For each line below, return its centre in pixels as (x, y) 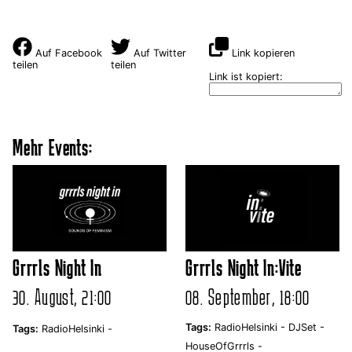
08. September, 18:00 (248, 296)
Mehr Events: (53, 147)
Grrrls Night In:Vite (244, 267)
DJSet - (306, 327)
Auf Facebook (67, 53)
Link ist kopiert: (246, 76)
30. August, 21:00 (62, 296)
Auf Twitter (158, 53)
